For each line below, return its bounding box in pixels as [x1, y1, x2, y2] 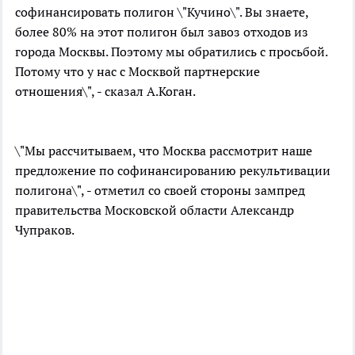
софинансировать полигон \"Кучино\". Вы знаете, [15, 4, 308, 20]
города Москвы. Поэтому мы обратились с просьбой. [15, 44, 327, 59]
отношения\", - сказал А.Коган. [15, 83, 196, 99]
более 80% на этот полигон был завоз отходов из [15, 24, 308, 40]
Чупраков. [15, 222, 74, 238]
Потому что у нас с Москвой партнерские [15, 63, 260, 79]
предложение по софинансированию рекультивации [15, 162, 330, 178]
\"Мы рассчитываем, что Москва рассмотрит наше [15, 143, 312, 158]
